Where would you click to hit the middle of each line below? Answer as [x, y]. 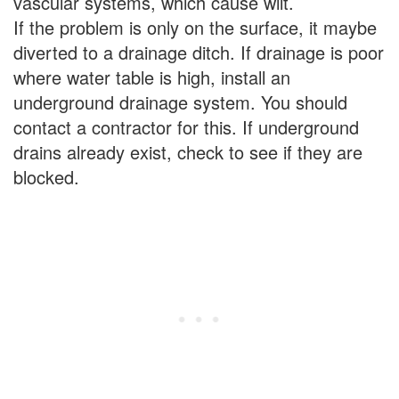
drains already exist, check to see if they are [188, 152]
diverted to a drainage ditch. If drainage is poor [199, 53]
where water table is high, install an [152, 77]
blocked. [46, 177]
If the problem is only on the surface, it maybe [195, 28]
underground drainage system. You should [180, 102]
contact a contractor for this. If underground [186, 127]
